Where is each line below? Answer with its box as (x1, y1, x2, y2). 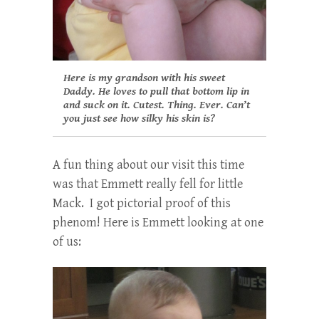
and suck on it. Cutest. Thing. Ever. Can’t (63, 98, 250, 112)
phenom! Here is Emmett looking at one (53, 214, 263, 230)
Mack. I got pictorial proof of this (53, 195, 231, 211)
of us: (53, 234, 81, 249)
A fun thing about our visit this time (53, 157, 244, 172)
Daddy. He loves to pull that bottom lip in (63, 84, 249, 98)
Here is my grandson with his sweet (63, 70, 225, 85)
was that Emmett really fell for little (53, 176, 243, 192)
